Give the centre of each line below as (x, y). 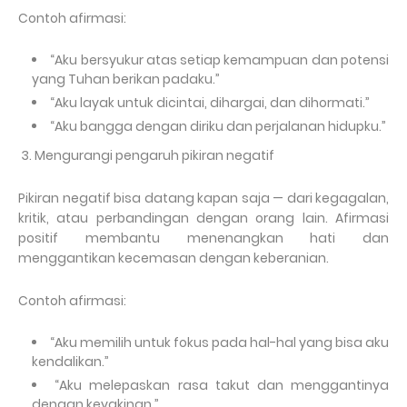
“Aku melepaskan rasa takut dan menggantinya (222, 386)
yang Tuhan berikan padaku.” (126, 79)
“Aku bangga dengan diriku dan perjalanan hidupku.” (218, 127)
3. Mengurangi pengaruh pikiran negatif (148, 156)
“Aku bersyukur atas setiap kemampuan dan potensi (220, 60)
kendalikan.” (70, 362)
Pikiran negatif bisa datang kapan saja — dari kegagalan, (203, 199)
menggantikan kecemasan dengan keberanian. (174, 258)
